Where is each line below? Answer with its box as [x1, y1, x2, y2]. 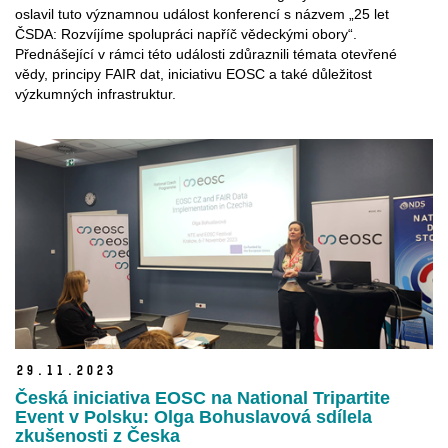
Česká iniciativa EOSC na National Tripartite [15, 387, 390, 408]
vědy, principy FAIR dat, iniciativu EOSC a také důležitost [15, 66, 372, 83]
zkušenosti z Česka [15, 425, 180, 446]
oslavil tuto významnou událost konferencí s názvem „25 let [15, 6, 389, 23]
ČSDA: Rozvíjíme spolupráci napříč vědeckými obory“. [15, 26, 357, 43]
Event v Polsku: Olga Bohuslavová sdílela [15, 406, 372, 427]
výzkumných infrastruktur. [15, 86, 176, 103]
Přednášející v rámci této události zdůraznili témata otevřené [15, 46, 397, 63]
